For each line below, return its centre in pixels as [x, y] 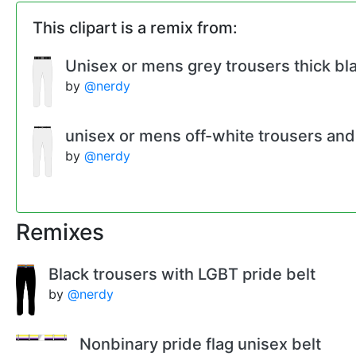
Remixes [60, 232]
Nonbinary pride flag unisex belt [200, 344]
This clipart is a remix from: [135, 28]
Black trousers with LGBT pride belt [182, 274]
